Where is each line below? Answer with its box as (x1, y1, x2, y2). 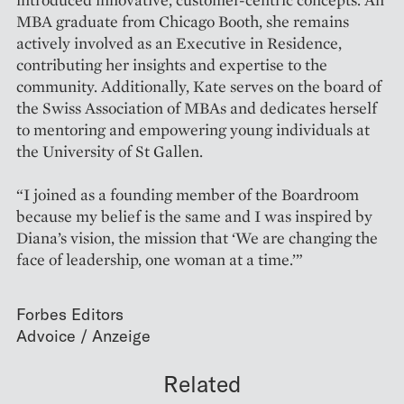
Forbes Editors (16, 304, 124, 325)
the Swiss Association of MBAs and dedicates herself (16, 97, 377, 119)
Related (162, 370, 242, 398)
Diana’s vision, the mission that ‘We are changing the (16, 227, 378, 249)
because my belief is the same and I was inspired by (16, 206, 372, 227)
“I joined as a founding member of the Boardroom (16, 184, 359, 206)
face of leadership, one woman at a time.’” (16, 249, 303, 271)
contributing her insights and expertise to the (16, 54, 327, 76)
